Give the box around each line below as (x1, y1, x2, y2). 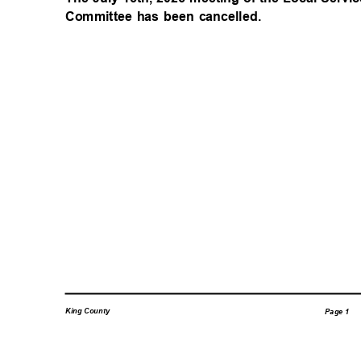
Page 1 (325, 307, 354, 317)
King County (65, 306, 114, 316)
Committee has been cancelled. (65, 8, 271, 24)
